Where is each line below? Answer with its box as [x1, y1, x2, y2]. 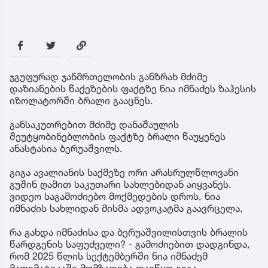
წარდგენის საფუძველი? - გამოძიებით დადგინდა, [10, 237, 250, 250]
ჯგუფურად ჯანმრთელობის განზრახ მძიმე [10, 70, 208, 83]
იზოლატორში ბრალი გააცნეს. [10, 94, 153, 106]
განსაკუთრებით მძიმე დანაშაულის [10, 118, 179, 130]
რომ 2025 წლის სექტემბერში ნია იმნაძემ [10, 249, 208, 262]
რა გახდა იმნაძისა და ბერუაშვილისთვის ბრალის [10, 226, 248, 238]
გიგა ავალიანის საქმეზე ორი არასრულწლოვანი [10, 166, 239, 178]
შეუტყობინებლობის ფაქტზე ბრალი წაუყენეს [10, 130, 226, 142]
